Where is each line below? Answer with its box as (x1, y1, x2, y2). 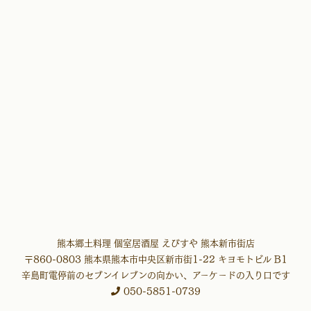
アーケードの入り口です (192, 270, 290, 280)
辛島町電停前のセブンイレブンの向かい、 (21, 270, 192, 280)
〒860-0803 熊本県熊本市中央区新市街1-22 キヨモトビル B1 (24, 254, 287, 264)
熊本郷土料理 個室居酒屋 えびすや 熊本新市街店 (56, 238, 255, 248)
